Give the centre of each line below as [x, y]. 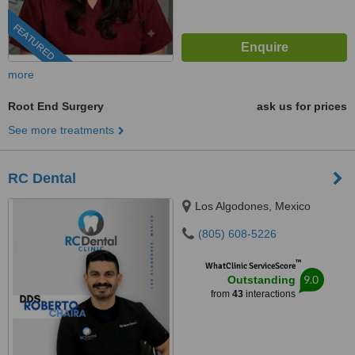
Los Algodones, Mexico [253, 206]
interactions [269, 294]
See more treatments [61, 130]
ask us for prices [302, 106]
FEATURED [34, 42]
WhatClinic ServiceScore [250, 266]
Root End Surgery [56, 106]
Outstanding [261, 280]
